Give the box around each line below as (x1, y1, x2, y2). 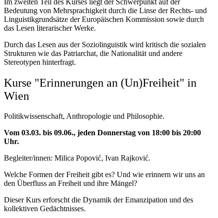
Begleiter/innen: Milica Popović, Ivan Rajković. (4, 154, 150, 163)
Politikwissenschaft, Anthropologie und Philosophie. (4, 112, 164, 121)
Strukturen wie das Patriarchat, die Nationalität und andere (4, 49, 182, 57)
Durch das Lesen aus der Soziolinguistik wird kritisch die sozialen (4, 40, 206, 49)
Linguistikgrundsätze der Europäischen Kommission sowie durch (4, 15, 204, 23)
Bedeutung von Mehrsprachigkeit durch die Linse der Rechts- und (4, 6, 207, 15)
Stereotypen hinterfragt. (4, 57, 78, 66)
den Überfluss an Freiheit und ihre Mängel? (4, 179, 137, 188)
